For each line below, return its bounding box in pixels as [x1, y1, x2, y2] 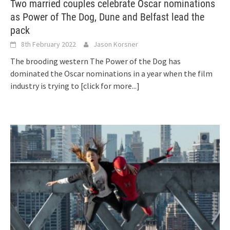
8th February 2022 [21, 39, 76, 49]
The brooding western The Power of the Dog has [10, 55, 181, 66]
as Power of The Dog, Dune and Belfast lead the [10, 10, 204, 23]
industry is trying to [10, 80, 81, 91]
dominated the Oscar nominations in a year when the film [10, 68, 213, 79]
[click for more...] [81, 80, 140, 91]
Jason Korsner [93, 39, 138, 49]
